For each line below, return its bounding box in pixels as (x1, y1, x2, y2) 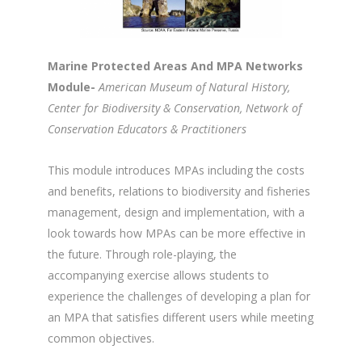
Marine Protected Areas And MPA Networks (48, 57, 303, 74)
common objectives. (48, 330, 154, 346)
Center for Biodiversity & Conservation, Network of (48, 99, 301, 116)
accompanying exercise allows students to (48, 267, 269, 283)
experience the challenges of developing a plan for (48, 288, 310, 304)
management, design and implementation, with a (48, 204, 305, 220)
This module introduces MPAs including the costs (48, 162, 305, 178)
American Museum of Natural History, (99, 78, 290, 95)
